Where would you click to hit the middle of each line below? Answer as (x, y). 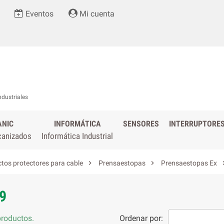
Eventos (38, 14)
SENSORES (141, 124)
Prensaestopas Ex (189, 163)
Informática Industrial (77, 136)
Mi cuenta (96, 14)
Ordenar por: (141, 218)
